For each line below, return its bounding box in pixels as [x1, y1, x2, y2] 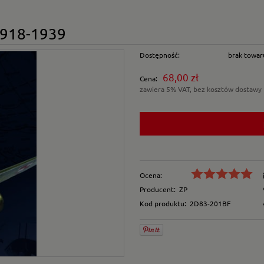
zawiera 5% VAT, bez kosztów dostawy [139, 84, 262, 94]
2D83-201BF [189, 198, 230, 208]
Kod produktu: [139, 198, 186, 208]
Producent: [139, 184, 176, 194]
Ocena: [139, 170, 162, 180]
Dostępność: [139, 49, 180, 60]
